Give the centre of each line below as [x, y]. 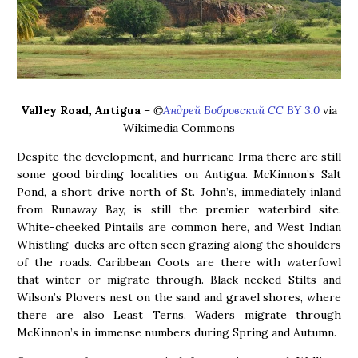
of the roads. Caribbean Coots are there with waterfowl [179, 263]
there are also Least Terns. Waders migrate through [179, 315]
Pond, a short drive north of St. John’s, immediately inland [179, 192]
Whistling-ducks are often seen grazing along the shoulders [179, 245]
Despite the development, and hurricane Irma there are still [179, 157]
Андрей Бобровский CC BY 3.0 [241, 111]
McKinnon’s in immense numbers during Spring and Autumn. [177, 333]
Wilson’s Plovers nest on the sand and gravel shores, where [179, 298]
